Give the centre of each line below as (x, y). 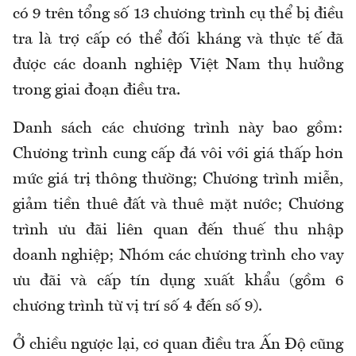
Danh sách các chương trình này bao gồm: (178, 129)
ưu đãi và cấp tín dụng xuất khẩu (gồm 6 (178, 282)
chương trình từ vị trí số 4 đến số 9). (137, 307)
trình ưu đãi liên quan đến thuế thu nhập (178, 231)
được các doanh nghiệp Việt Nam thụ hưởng (178, 66)
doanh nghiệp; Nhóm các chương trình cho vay (178, 256)
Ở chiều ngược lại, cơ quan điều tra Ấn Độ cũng (178, 345)
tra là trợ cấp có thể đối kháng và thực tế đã (178, 40)
